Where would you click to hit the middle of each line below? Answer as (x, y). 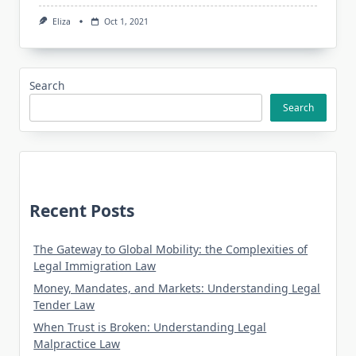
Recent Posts (82, 211)
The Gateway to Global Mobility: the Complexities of (171, 250)
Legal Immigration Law (95, 266)
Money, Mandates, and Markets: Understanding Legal (177, 288)
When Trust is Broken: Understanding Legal (150, 327)
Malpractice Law (77, 344)
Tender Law (64, 305)
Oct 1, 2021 (126, 21)
